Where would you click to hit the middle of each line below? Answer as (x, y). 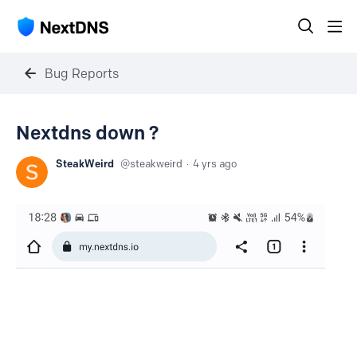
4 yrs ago (215, 163)
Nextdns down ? (87, 133)
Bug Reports (82, 73)
